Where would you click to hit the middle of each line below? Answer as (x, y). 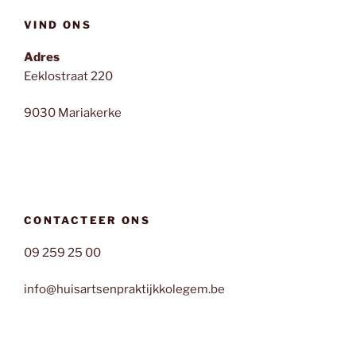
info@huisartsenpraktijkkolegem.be (124, 290)
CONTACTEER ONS (87, 221)
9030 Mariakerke (73, 113)
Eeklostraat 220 (68, 76)
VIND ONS (58, 25)
